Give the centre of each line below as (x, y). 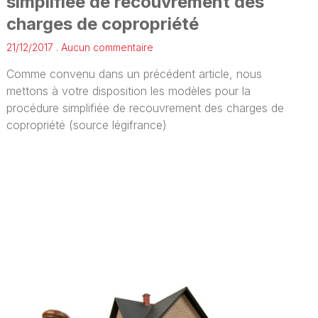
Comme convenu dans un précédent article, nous (135, 74)
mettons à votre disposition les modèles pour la (129, 91)
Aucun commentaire (106, 48)
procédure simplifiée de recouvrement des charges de (146, 108)
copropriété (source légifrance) (87, 125)
